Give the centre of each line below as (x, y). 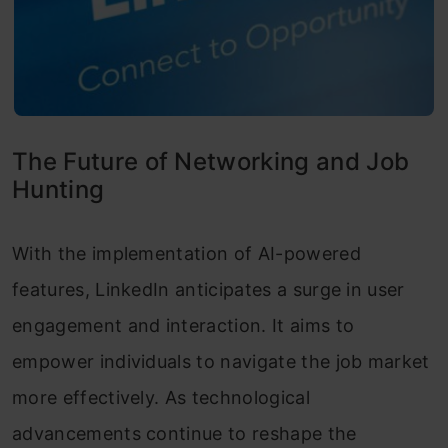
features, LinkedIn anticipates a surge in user (208, 290)
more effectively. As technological (161, 398)
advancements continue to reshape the (184, 434)
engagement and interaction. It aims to (183, 326)
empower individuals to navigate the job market (221, 362)
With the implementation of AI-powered (186, 254)
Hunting (58, 190)
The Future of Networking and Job (211, 162)
